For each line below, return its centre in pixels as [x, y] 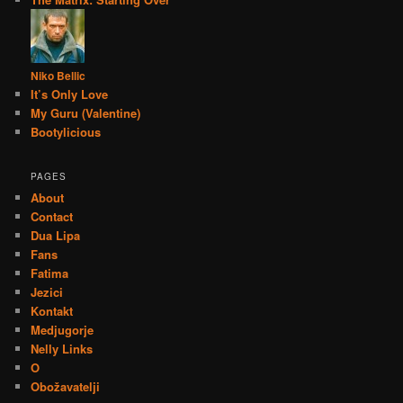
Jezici [47, 292]
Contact [52, 217]
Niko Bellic [58, 75]
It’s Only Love [70, 94]
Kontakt [52, 311]
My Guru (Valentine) [86, 112]
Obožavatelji [66, 387]
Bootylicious [66, 131]
